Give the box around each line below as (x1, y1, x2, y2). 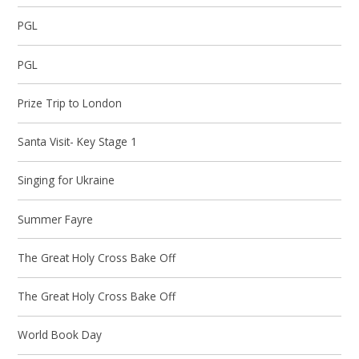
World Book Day (18, 327, 103, 343)
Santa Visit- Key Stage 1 (18, 134, 138, 150)
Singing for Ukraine (18, 172, 115, 188)
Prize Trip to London (18, 95, 123, 111)
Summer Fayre (18, 211, 94, 227)
